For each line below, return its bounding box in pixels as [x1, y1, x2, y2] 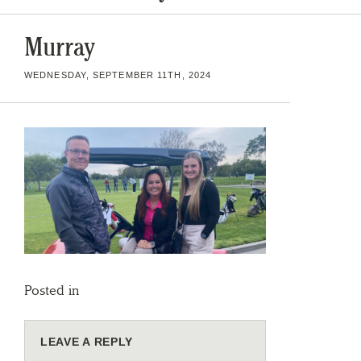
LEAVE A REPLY [40, 334, 134, 348]
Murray [24, 31, 95, 62]
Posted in [24, 281, 80, 298]
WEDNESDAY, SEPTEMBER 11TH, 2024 [24, 69, 212, 80]
